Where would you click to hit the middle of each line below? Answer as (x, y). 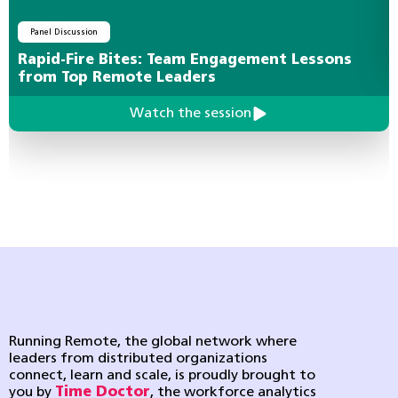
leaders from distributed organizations (138, 359)
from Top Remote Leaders (117, 78)
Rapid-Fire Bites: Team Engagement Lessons (185, 60)
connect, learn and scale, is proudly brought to (162, 376)
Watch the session (190, 114)
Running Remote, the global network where (153, 342)
